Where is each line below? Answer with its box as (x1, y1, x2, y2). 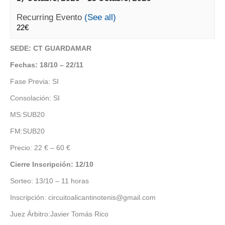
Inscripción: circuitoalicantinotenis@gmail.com (10, 193, 156, 201)
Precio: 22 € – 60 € (10, 144, 70, 152)
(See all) (84, 13, 116, 22)
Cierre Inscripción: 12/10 (10, 160, 95, 168)
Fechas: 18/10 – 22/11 (10, 61, 83, 69)
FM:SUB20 (10, 127, 45, 135)
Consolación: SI (10, 94, 60, 102)
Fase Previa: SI (10, 77, 59, 85)
